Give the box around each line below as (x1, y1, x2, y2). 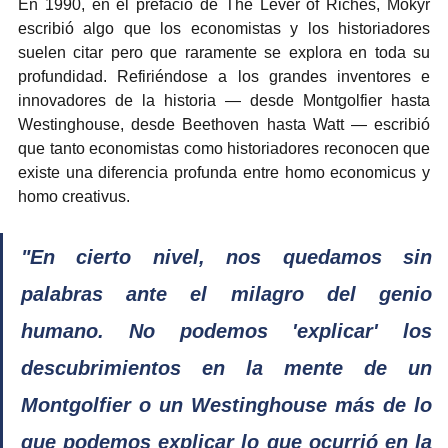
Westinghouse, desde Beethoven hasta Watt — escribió (18, 115, 430, 133)
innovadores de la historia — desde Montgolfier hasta (18, 91, 430, 109)
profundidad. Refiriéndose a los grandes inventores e (18, 67, 430, 85)
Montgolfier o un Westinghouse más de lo (21, 393, 432, 416)
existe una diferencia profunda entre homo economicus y (18, 163, 430, 181)
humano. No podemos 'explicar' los (21, 319, 432, 342)
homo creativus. (18, 187, 130, 205)
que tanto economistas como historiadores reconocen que (18, 139, 430, 157)
